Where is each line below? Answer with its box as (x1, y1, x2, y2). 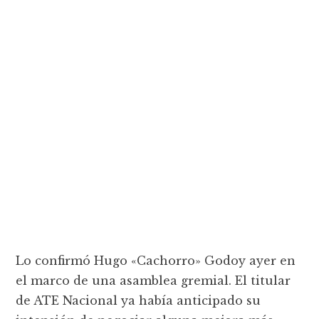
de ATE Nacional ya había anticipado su (16, 293, 261, 308)
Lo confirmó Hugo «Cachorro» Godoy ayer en (16, 253, 296, 268)
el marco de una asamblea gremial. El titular (16, 273, 291, 288)
